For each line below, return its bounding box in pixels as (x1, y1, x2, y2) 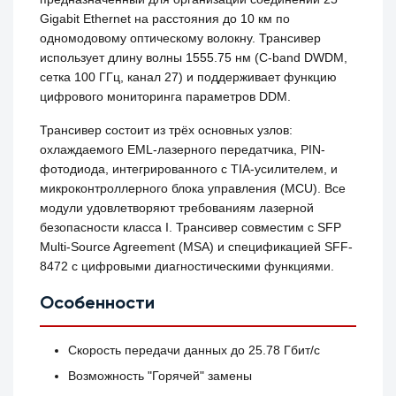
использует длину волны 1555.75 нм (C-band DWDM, (40, 50, 348, 65)
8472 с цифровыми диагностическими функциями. (40, 259, 335, 274)
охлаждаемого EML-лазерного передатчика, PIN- (40, 142, 326, 157)
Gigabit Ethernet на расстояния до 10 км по (40, 11, 291, 27)
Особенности (40, 295, 156, 314)
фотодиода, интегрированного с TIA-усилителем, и (40, 162, 339, 177)
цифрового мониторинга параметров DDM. (40, 89, 292, 104)
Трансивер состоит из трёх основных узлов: (40, 123, 293, 138)
